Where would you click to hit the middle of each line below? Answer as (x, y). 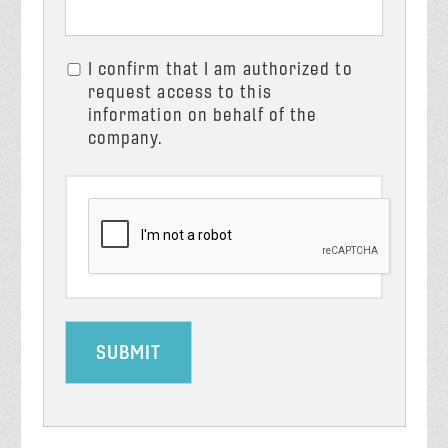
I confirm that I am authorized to (220, 69)
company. (125, 138)
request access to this (179, 92)
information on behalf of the (202, 115)
